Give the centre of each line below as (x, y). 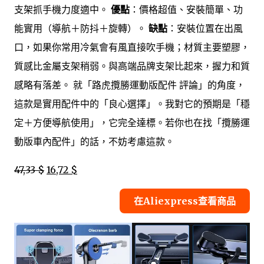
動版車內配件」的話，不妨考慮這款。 (94, 142)
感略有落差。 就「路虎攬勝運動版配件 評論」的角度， (130, 85)
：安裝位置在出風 (205, 29)
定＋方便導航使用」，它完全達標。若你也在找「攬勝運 (132, 123)
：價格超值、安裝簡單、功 (186, 10)
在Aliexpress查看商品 (185, 201)
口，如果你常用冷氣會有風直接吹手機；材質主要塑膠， (132, 47)
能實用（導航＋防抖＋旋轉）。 (81, 29)
